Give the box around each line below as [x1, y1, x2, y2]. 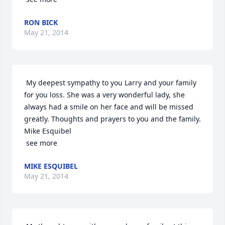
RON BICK [24, 18, 58, 27]
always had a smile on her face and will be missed [24, 102, 193, 111]
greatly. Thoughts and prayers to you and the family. [24, 114, 201, 124]
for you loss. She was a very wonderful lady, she [24, 90, 185, 99]
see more [26, 138, 57, 148]
